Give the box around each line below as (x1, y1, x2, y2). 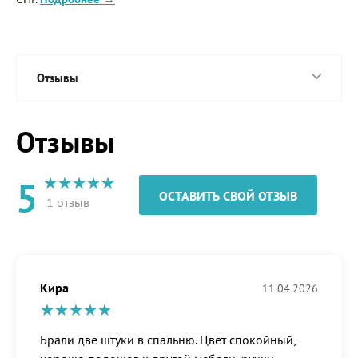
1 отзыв (43, 194, 89, 211)
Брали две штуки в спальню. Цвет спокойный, (40, 332, 296, 348)
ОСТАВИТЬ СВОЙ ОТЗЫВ (159, 188, 297, 205)
